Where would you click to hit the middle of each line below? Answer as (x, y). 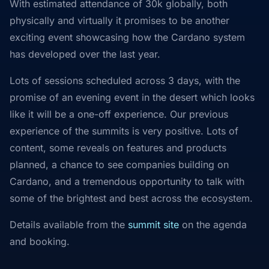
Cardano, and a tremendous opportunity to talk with (127, 181)
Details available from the (69, 225)
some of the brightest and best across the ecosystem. (131, 198)
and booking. (40, 241)
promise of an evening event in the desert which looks (132, 97)
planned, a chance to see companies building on (119, 165)
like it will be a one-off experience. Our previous (119, 114)
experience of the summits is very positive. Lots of (124, 131)
